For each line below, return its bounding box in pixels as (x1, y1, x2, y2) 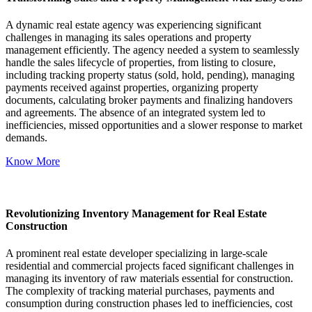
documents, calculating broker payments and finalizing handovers (6, 93, 292, 106)
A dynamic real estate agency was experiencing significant (6, 18, 261, 31)
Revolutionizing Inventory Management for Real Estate (6, 208, 267, 220)
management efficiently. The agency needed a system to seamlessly (6, 43, 299, 56)
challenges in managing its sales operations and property (6, 31, 251, 43)
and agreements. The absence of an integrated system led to (6, 106, 265, 118)
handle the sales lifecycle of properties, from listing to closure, (6, 56, 276, 68)
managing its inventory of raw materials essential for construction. (6, 272, 293, 285)
